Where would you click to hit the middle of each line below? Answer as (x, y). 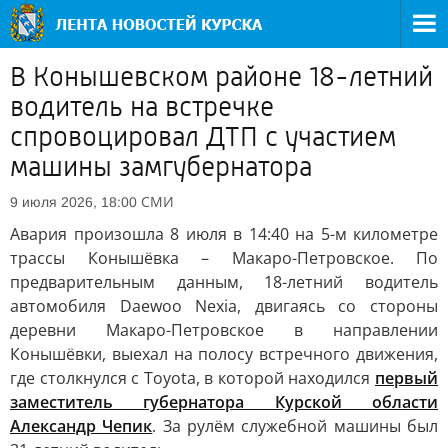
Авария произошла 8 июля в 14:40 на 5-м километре (224, 234)
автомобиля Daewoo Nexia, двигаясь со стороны (224, 306)
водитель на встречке (142, 107)
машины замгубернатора (161, 167)
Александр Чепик (81, 426)
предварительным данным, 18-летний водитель (224, 282)
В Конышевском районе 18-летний (221, 77)
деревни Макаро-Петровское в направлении (224, 330)
